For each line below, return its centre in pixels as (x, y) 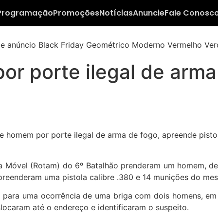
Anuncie (148, 13)
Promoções (76, 13)
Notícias (116, 13)
